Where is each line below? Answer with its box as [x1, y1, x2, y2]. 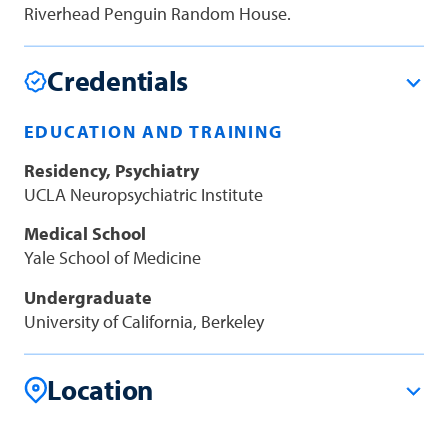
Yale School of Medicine [23, 246, 201, 270]
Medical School [23, 222, 146, 246]
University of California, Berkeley [23, 310, 264, 334]
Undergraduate [23, 286, 152, 310]
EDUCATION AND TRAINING [23, 119, 283, 143]
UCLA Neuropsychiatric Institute [23, 182, 263, 206]
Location [47, 372, 154, 407]
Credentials [47, 63, 189, 99]
